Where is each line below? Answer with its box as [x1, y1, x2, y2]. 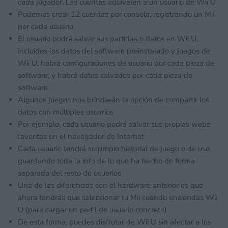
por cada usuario [18, 21, 73, 32]
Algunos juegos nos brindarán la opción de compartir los [18, 95, 209, 105]
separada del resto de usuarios [18, 168, 121, 179]
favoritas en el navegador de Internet [18, 131, 144, 142]
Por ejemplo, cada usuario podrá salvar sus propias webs [18, 119, 210, 130]
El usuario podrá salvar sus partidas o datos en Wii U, [18, 34, 198, 44]
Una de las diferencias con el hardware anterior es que [18, 180, 203, 191]
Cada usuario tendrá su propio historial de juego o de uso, [18, 144, 211, 154]
